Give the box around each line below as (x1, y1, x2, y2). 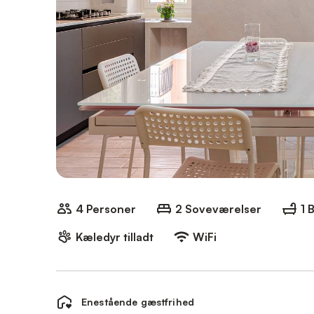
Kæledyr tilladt (76, 230, 153, 244)
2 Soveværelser (175, 202, 261, 216)
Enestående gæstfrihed (81, 296, 194, 308)
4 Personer (76, 202, 136, 216)
